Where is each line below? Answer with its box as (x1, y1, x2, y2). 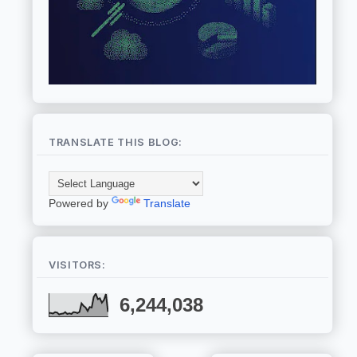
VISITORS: (49, 258, 106, 271)
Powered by (49, 197, 112, 210)
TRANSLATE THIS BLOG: (49, 136, 182, 149)
